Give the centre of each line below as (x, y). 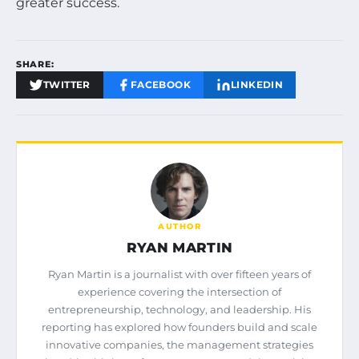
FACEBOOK (161, 84)
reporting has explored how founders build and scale (179, 327)
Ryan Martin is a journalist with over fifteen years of (179, 274)
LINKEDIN (257, 84)
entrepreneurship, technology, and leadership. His (179, 309)
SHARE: (35, 64)
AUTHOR (179, 226)
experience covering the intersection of (179, 291)
